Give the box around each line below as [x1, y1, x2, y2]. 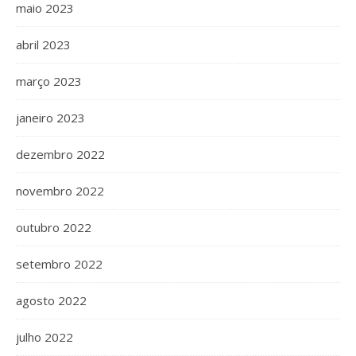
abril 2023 [16, 37, 71, 52]
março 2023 [16, 73, 82, 89]
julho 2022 [16, 329, 73, 345]
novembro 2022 [16, 183, 104, 199]
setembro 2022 [16, 256, 103, 272]
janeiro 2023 [16, 110, 85, 126]
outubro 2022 [16, 219, 91, 235]
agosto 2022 [16, 292, 87, 308]
